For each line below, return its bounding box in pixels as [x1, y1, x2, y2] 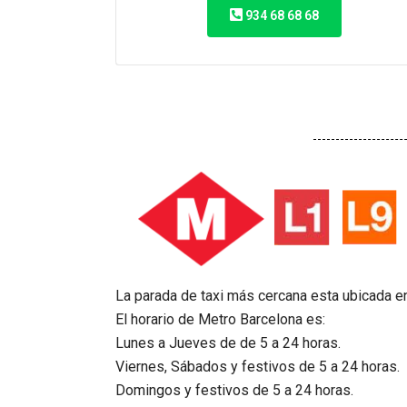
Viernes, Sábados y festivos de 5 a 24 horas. [115, 357, 400, 375]
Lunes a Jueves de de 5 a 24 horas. [115, 333, 341, 352]
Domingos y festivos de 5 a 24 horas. [115, 381, 353, 399]
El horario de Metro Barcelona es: [115, 310, 325, 328]
